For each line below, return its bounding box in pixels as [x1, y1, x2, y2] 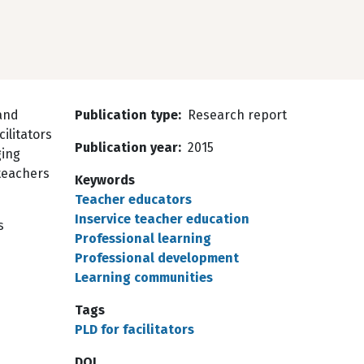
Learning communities [75, 270, 213, 285]
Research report [188, 107, 287, 123]
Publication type [75, 107, 178, 123]
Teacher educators [75, 192, 192, 207]
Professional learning [75, 231, 211, 246]
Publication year [75, 140, 178, 155]
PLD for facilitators [75, 322, 194, 337]
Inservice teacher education [75, 211, 249, 227]
